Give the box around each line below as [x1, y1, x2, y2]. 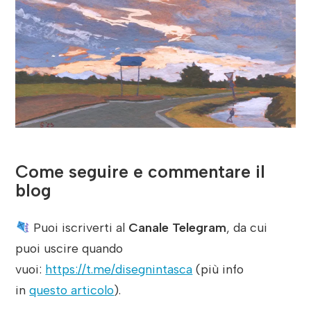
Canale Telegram [128, 219, 226, 235]
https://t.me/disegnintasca [45, 261, 193, 276]
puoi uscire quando [15, 240, 124, 255]
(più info [192, 261, 244, 276]
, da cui [226, 219, 267, 235]
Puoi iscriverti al [29, 219, 128, 235]
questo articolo [29, 282, 115, 297]
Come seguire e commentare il [15, 160, 266, 182]
